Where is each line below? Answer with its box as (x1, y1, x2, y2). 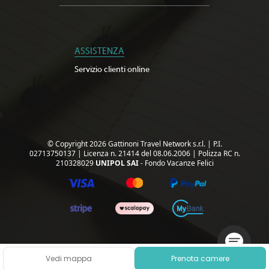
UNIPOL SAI (95, 158, 139, 168)
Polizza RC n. (198, 148, 240, 159)
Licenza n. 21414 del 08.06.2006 (83, 148, 192, 159)
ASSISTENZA (74, 46, 124, 56)
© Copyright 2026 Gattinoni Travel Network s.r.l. (47, 139, 207, 149)
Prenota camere (171, 253, 229, 264)
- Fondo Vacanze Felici (138, 158, 214, 168)
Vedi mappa (46, 253, 92, 264)
